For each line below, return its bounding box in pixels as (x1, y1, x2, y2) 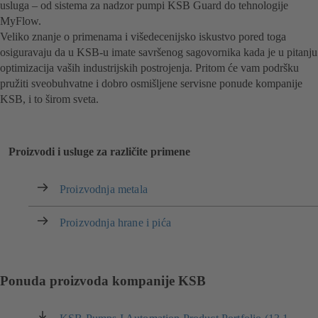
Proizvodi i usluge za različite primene (9, 145, 190, 158)
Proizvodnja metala (60, 182, 148, 195)
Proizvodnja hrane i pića (60, 216, 171, 229)
